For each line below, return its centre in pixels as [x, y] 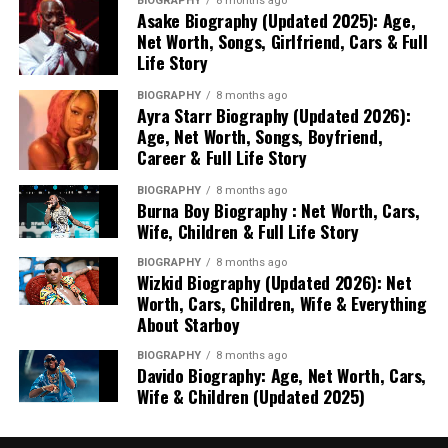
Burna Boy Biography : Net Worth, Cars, [278, 210]
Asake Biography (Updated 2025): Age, [276, 20]
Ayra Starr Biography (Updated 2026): [273, 115]
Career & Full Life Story [221, 157]
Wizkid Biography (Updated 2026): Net [274, 282]
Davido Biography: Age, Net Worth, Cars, [281, 375]
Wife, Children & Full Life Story [247, 231]
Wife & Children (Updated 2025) [250, 396]
